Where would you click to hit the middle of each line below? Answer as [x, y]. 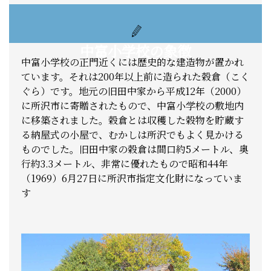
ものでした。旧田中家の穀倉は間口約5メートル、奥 [135, 149]
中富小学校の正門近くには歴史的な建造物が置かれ [132, 62]
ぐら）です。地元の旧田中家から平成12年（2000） [134, 91]
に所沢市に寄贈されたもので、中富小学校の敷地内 [132, 105]
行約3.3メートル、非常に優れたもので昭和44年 [125, 163]
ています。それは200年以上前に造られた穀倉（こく [135, 76]
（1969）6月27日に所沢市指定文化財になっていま [132, 178]
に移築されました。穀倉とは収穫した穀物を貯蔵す [132, 120]
